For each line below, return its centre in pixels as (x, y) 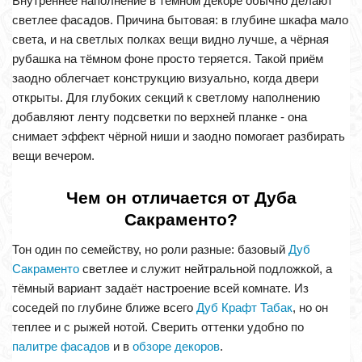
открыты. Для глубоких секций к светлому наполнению (166, 98)
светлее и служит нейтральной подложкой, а (206, 269)
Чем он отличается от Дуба (181, 198)
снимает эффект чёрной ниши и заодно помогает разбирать (179, 137)
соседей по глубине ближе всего (104, 308)
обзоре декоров (176, 347)
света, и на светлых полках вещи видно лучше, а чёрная (170, 40)
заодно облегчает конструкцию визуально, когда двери (165, 78)
